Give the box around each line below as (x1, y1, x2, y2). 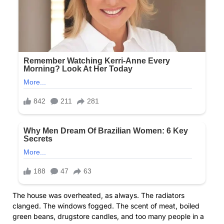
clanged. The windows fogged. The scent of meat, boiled (12, 201, 199, 210)
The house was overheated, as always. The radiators (12, 190, 184, 199)
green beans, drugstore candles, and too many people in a (12, 211, 204, 220)
